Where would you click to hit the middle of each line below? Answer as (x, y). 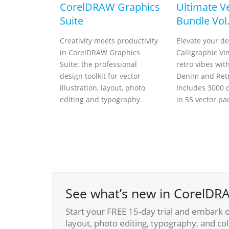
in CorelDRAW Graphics (100, 52)
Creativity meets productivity (109, 41)
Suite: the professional (98, 64)
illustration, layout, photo (102, 88)
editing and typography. (101, 99)
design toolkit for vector (100, 76)
